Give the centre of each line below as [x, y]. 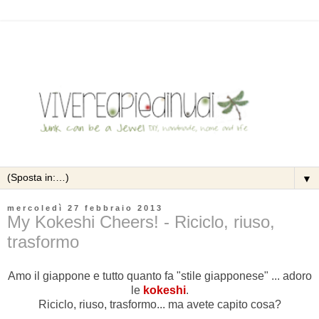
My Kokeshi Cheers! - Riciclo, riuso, [141, 222]
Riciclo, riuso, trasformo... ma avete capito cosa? [159, 305]
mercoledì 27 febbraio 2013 [85, 208]
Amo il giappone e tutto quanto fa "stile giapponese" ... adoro [159, 276]
